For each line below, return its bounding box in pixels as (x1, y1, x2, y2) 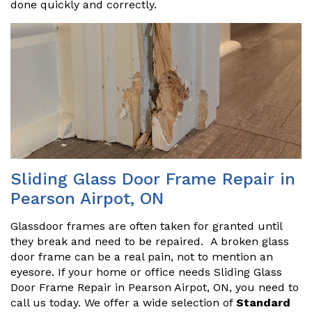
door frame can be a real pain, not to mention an (10, 250, 273, 264)
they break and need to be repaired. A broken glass (10, 235, 289, 249)
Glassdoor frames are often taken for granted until (10, 219, 282, 233)
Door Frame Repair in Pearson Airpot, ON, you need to (10, 281, 299, 295)
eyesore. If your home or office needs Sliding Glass (10, 265, 282, 279)
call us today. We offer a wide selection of (10, 296, 236, 310)
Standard (236, 296, 290, 310)
